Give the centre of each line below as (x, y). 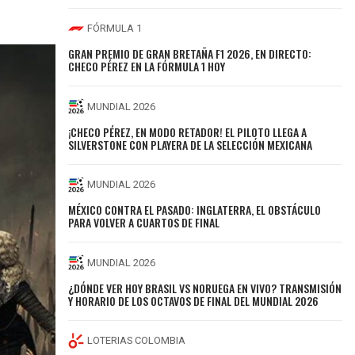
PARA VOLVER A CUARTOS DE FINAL (144, 223)
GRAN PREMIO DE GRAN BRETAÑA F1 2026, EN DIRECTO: (190, 54)
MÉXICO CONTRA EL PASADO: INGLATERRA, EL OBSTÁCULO (195, 210)
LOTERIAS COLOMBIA (137, 341)
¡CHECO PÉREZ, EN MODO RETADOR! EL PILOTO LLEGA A (188, 132)
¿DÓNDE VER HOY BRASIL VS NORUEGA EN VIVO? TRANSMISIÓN (205, 288)
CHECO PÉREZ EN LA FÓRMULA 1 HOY (147, 67)
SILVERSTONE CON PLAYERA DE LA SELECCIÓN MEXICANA (191, 144)
